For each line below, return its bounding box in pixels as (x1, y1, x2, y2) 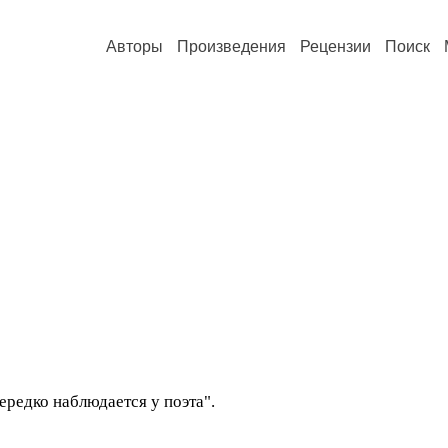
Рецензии (300, 38, 371, 55)
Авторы (106, 38, 163, 55)
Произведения (177, 38, 286, 55)
